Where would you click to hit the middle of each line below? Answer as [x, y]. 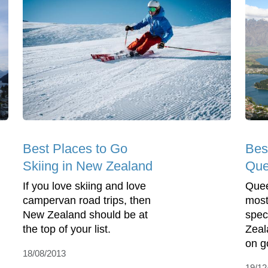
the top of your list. [67, 229]
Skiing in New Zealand [88, 166]
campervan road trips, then [87, 201]
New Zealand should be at [85, 215]
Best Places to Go [75, 149]
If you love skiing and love [84, 186]
